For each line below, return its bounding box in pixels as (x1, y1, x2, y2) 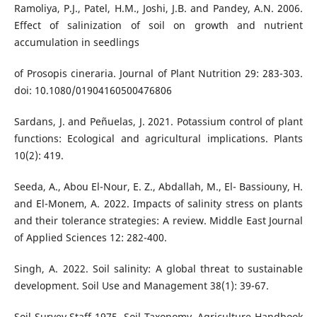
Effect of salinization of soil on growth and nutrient (13, 18, 304, 32)
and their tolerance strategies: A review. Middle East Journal (13, 213, 304, 227)
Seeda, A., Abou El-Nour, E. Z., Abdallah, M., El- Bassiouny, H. (13, 179, 304, 193)
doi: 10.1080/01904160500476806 (13, 83, 172, 97)
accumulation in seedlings (13, 35, 139, 49)
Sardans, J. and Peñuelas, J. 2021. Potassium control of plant (13, 114, 304, 128)
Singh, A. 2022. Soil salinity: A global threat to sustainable (13, 261, 304, 275)
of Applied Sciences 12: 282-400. (13, 230, 167, 244)
